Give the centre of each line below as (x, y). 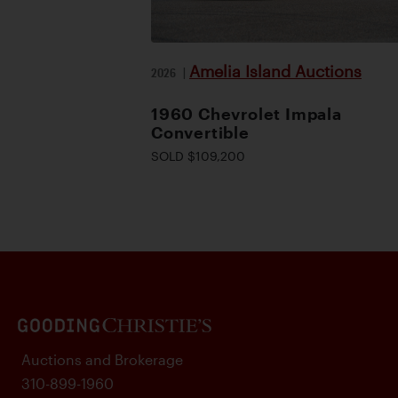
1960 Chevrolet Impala (247, 113)
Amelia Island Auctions (275, 71)
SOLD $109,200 (198, 155)
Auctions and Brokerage (102, 359)
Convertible (200, 132)
